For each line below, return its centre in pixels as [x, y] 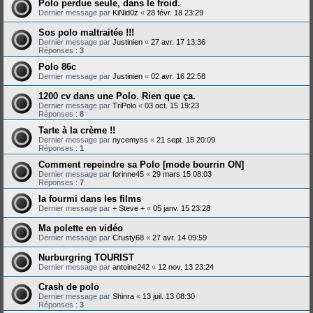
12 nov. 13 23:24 [186, 267]
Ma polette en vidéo [81, 228]
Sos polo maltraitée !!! [86, 32]
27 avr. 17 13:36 [178, 42]
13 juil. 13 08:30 [169, 296]
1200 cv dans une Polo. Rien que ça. [117, 96]
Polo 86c [57, 66]
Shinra [123, 296]
